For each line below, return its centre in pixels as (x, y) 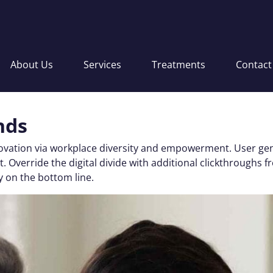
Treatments (179, 65)
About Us (32, 65)
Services (103, 65)
